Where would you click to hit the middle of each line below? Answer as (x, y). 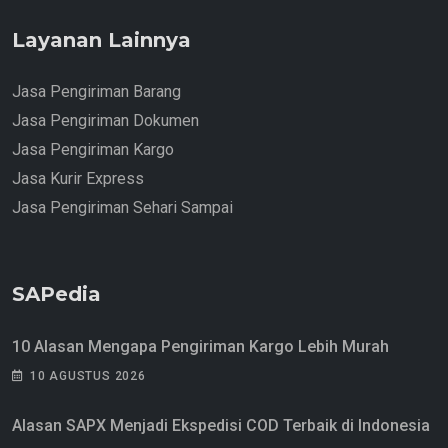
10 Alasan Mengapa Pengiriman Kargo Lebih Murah (200, 347)
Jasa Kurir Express (78, 179)
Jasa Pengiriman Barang (96, 92)
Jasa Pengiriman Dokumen (105, 121)
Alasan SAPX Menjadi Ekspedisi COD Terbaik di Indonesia (221, 426)
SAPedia (56, 294)
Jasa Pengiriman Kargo (93, 150)
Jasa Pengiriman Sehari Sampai (122, 208)
